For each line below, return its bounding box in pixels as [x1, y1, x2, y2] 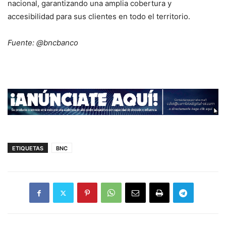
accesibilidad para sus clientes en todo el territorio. [8, 12, 190, 22]
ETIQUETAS [12, 145, 43, 152]
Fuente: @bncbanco [8, 38, 78, 48]
